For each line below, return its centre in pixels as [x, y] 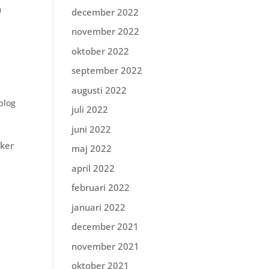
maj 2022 [92, 148]
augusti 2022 [99, 90]
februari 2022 [101, 187]
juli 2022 [90, 109]
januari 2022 [99, 207]
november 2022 [106, 31]
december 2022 [105, 12]
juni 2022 [92, 129]
